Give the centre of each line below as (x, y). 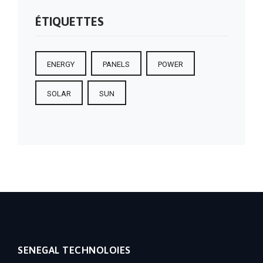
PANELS (116, 64)
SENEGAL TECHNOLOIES (74, 250)
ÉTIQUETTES (70, 21)
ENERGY (61, 64)
